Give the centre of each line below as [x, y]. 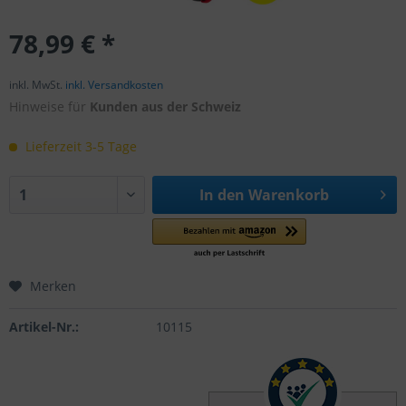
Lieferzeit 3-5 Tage [79, 146]
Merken [53, 286]
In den [222, 195]
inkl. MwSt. [37, 85]
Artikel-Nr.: [44, 327]
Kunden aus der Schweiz [165, 106]
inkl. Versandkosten [114, 85]
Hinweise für [49, 106]
